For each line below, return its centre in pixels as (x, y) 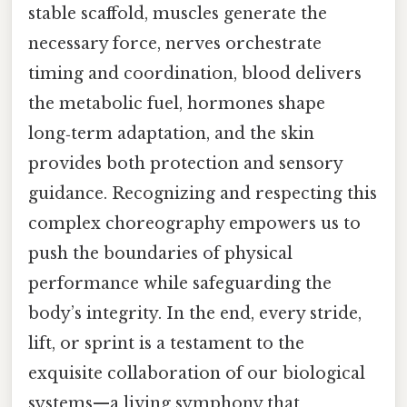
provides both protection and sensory (185, 164)
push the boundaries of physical (160, 254)
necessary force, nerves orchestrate (175, 44)
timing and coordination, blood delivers (195, 74)
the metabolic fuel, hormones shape (177, 104)
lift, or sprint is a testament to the (166, 344)
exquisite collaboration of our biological (197, 374)
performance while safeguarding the (180, 284)
